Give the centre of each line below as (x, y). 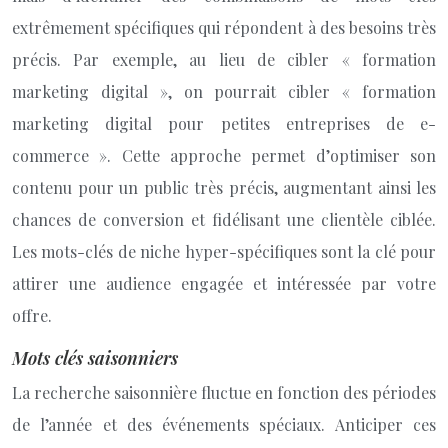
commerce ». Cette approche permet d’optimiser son (224, 155)
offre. (32, 315)
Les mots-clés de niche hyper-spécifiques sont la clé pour (224, 251)
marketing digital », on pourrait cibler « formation (224, 91)
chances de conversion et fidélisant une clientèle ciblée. (224, 219)
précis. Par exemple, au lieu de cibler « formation (224, 59)
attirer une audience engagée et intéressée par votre (224, 283)
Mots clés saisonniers (95, 358)
